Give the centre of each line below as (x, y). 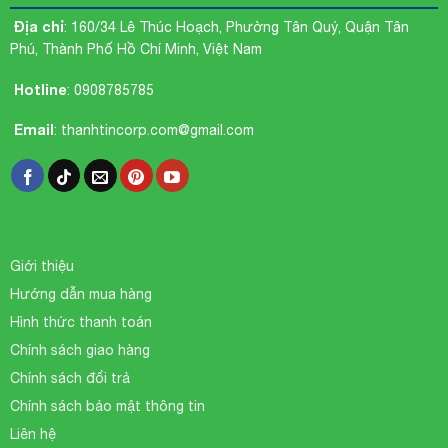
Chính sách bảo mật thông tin (107, 405)
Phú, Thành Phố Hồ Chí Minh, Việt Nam (135, 49)
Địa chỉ (36, 27)
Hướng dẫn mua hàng (80, 293)
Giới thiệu (41, 265)
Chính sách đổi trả (69, 377)
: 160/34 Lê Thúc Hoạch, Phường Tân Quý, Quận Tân (236, 27)
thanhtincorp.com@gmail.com (157, 129)
